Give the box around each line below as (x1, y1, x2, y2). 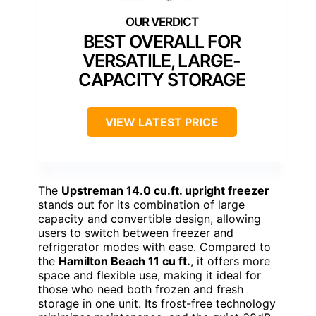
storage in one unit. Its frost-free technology (38, 296, 276, 310)
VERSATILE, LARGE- (83, 49, 241, 71)
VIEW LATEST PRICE (105, 114, 218, 129)
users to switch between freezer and (38, 225, 233, 240)
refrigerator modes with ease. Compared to (38, 239, 271, 254)
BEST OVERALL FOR (83, 30, 241, 52)
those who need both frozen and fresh (38, 281, 243, 296)
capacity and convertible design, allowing (38, 211, 261, 226)
